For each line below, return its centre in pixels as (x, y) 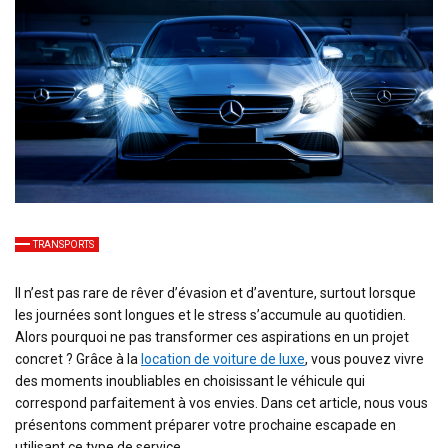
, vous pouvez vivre (364, 358)
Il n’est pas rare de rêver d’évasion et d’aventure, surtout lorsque (215, 292)
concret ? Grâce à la (78, 358)
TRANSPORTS (63, 244)
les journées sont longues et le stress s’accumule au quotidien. (210, 314)
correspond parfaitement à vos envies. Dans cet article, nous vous (221, 402)
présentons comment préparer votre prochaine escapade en (205, 424)
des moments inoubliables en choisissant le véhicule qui (190, 380)
